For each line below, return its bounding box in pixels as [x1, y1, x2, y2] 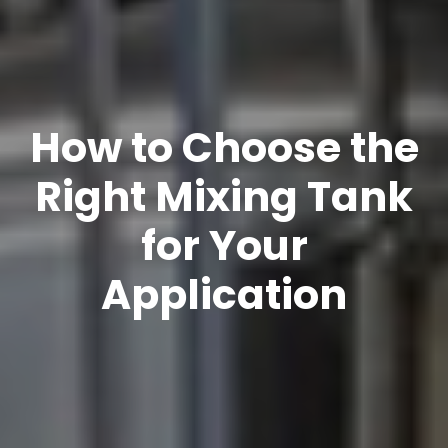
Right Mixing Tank [35, 167, 413, 225]
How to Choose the [29, 118, 419, 176]
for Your [140, 216, 308, 274]
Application [101, 265, 347, 323]
